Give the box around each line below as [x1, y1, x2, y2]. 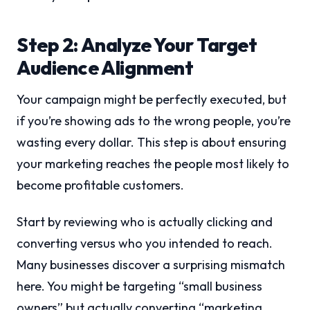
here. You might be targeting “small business [17, 278, 262, 295]
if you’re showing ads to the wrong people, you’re [17, 113, 291, 129]
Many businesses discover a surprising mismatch [17, 257, 285, 273]
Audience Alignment [17, 55, 194, 80]
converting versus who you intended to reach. [17, 235, 273, 252]
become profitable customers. [17, 177, 184, 194]
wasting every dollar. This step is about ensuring [17, 134, 286, 151]
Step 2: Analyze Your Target [17, 33, 257, 57]
